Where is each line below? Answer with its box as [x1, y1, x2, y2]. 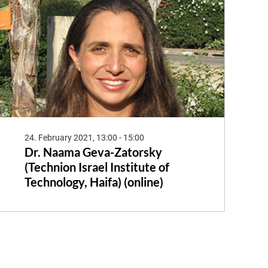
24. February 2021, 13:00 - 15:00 [24, 133, 144, 143]
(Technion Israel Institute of [24, 160, 169, 175]
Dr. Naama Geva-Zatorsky [24, 145, 162, 160]
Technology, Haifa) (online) [24, 175, 163, 190]
